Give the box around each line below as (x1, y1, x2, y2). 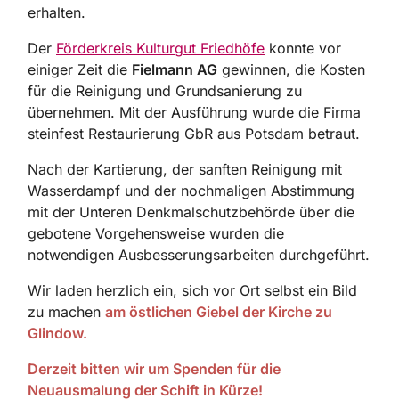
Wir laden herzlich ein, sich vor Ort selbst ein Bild (28, 281, 357, 300)
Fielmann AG (132, 61, 217, 79)
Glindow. (28, 324, 87, 343)
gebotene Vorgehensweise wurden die (28, 224, 284, 243)
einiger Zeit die (28, 61, 132, 79)
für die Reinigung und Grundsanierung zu (28, 82, 302, 101)
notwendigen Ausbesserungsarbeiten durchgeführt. (28, 246, 370, 265)
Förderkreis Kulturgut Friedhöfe (56, 39, 265, 58)
